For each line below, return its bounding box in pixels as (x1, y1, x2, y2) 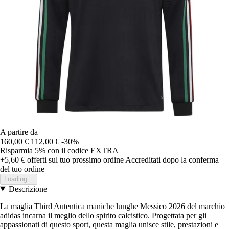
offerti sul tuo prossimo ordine (25, 155, 124, 164)
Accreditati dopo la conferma (125, 155, 219, 164)
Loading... (4, 175, 33, 183)
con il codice (48, 146, 90, 155)
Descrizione (8, 184, 47, 193)
